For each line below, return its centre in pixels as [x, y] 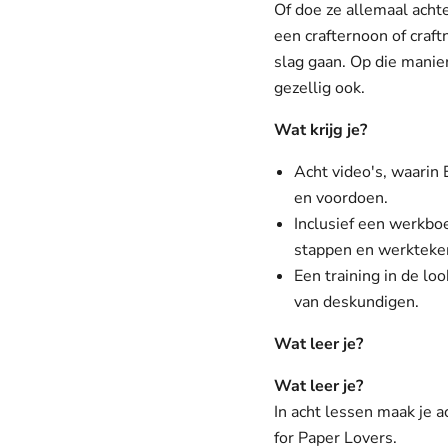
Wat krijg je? [320, 130]
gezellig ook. [319, 88]
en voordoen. [341, 198]
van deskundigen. [356, 302]
